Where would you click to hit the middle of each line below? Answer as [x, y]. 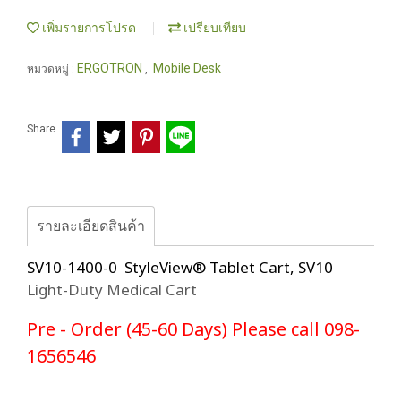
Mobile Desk [187, 68]
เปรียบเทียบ [213, 28]
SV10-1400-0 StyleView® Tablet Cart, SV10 [180, 266]
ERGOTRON [111, 68]
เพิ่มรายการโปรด [88, 28]
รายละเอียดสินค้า [91, 226]
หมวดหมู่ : [52, 69]
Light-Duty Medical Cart [112, 288]
